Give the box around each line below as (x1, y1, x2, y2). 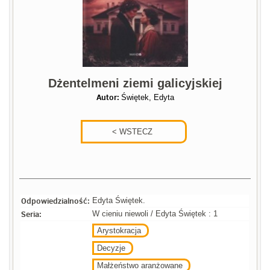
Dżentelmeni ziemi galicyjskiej (48, 76, 222, 90)
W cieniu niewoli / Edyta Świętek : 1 (92, 209, 218, 218)
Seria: (21, 208, 42, 219)
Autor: (96, 91, 121, 102)
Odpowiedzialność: (21, 195, 90, 206)
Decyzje (97, 243, 126, 253)
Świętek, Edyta (121, 92, 174, 102)
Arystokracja (97, 225, 142, 235)
